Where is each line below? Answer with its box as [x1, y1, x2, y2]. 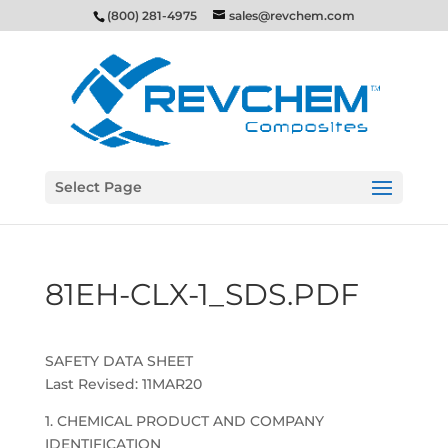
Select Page [54, 178, 142, 196]
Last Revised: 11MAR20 [44, 375, 202, 393]
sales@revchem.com [228, 8, 355, 23]
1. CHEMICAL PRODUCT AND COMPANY [44, 412, 324, 430]
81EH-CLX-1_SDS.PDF [44, 276, 359, 313]
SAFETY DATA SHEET [44, 352, 193, 370]
